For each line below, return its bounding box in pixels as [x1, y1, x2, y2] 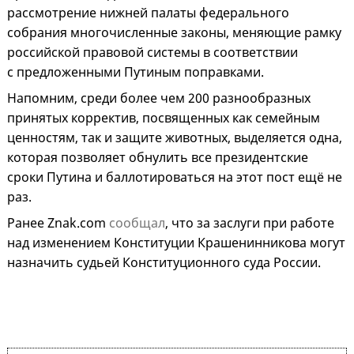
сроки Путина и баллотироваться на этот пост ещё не [7, 168, 342, 186]
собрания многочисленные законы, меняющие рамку [7, 24, 341, 42]
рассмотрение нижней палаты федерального [7, 4, 289, 22]
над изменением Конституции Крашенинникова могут [7, 234, 345, 252]
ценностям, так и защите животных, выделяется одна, [7, 129, 342, 147]
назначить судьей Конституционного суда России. [7, 254, 321, 272]
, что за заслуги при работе [165, 214, 334, 232]
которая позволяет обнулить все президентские [7, 149, 308, 167]
